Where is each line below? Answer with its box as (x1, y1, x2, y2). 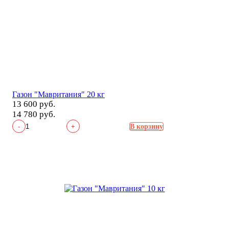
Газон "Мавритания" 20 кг (12, 90, 105, 99)
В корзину (130, 123, 163, 131)
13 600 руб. (12, 99, 55, 109)
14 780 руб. (12, 109, 55, 120)
